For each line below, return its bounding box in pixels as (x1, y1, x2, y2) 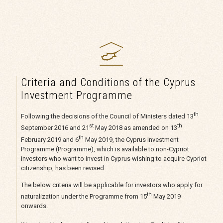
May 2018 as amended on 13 (93, 124, 177, 132)
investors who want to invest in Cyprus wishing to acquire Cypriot (20, 154, 207, 162)
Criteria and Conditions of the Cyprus (20, 76, 196, 89)
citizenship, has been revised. (20, 164, 106, 172)
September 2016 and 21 (20, 124, 89, 132)
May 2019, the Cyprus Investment (83, 135, 179, 143)
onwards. (20, 202, 48, 210)
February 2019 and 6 (20, 135, 79, 143)
